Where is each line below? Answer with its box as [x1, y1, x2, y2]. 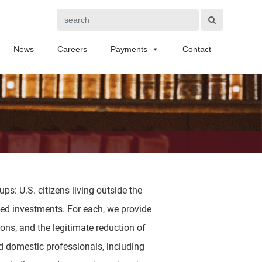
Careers [57, 44, 87, 54]
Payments [110, 44, 147, 54]
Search [56, 11, 87, 20]
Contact [182, 44, 211, 54]
